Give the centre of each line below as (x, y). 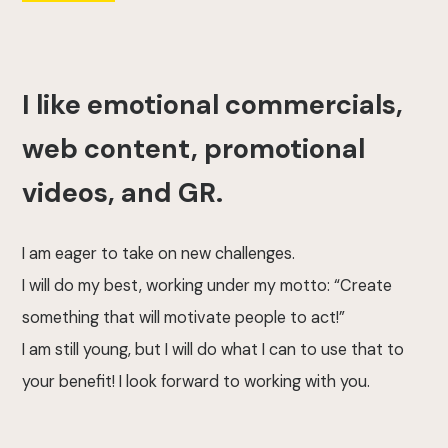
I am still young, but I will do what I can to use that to (212, 350)
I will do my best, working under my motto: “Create (206, 286)
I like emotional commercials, (212, 104)
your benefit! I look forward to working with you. (195, 382)
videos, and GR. (122, 192)
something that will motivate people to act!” (183, 318)
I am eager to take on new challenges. (158, 254)
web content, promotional (193, 148)
